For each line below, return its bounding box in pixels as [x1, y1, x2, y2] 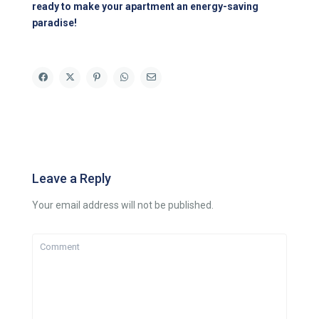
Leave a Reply [32, 171, 112, 187]
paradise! [32, 17, 78, 29]
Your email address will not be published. [32, 199, 214, 211]
